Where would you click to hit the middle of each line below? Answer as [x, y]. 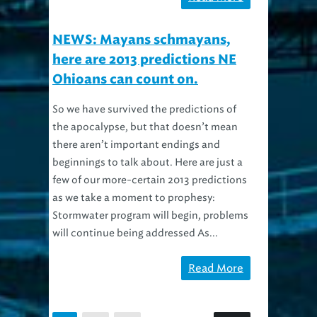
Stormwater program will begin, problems [150, 198]
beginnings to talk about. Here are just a [148, 145]
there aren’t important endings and [136, 127]
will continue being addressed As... [135, 216]
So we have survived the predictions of [144, 92]
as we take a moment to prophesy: [134, 180]
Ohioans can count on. [125, 63]
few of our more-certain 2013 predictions [150, 163]
